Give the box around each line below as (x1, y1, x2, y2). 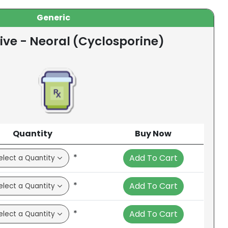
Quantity (13, 128, 53, 140)
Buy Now (135, 128, 172, 140)
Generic (36, 11, 70, 23)
